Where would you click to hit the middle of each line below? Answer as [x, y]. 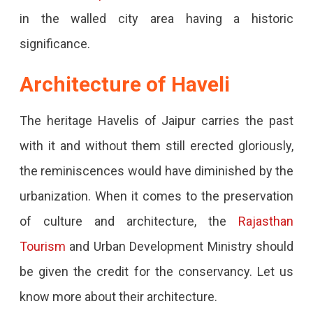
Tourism [42, 246]
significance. [56, 43]
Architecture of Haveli [124, 84]
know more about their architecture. [118, 296]
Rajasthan [266, 221]
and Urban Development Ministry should [180, 246]
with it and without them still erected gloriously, [156, 145]
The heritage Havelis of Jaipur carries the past [156, 120]
